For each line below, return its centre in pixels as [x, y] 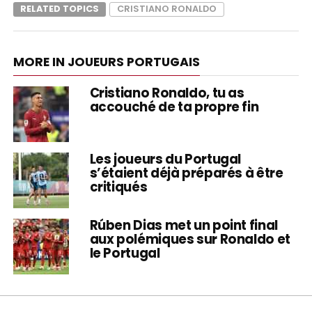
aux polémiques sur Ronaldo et [190, 239]
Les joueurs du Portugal [165, 159]
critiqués [118, 187]
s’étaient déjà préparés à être [186, 173]
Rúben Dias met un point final [184, 225]
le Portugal [125, 253]
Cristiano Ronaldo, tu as [167, 93]
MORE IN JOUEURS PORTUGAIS [106, 62]
